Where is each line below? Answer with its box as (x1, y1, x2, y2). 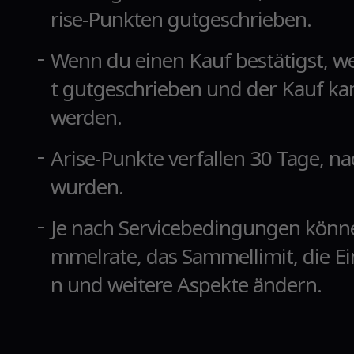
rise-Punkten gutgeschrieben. (51, 5, 311, 33)
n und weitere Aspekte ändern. (51, 270, 322, 299)
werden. (51, 103, 122, 131)
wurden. (51, 172, 123, 201)
